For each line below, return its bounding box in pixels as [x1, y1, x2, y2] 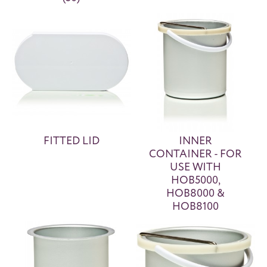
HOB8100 [172, 198, 219, 214]
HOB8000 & [166, 185, 225, 201]
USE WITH [170, 159, 222, 175]
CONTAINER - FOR [149, 146, 243, 162]
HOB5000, [170, 172, 221, 188]
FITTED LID [43, 133, 100, 148]
